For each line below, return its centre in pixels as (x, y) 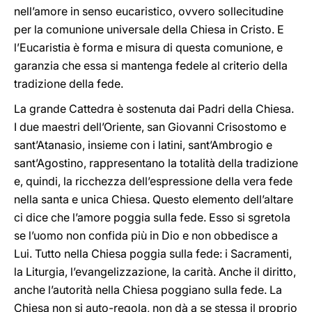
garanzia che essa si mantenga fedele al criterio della (151, 65)
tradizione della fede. (69, 84)
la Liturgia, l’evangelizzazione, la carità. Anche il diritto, (155, 272)
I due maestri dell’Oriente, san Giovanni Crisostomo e (150, 127)
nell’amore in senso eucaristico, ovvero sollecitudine (149, 11)
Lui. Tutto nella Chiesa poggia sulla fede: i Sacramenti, (153, 253)
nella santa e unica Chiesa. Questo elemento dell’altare (154, 199)
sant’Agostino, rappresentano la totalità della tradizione (156, 163)
